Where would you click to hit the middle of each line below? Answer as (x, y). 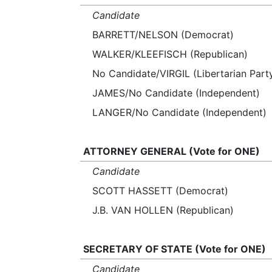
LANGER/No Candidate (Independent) (179, 112)
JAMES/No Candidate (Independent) (176, 93)
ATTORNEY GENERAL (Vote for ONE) (171, 151)
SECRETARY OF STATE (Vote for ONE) (174, 249)
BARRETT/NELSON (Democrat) (163, 35)
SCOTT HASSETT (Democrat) (160, 191)
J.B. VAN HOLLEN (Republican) (163, 210)
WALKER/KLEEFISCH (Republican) (170, 54)
